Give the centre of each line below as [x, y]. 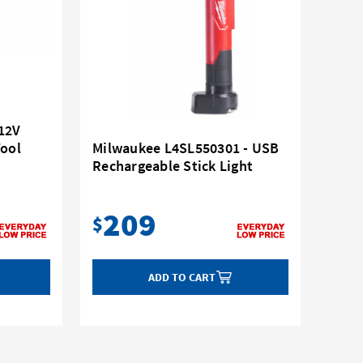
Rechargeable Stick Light [173, 166]
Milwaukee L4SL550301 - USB [186, 148]
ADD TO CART [182, 277]
